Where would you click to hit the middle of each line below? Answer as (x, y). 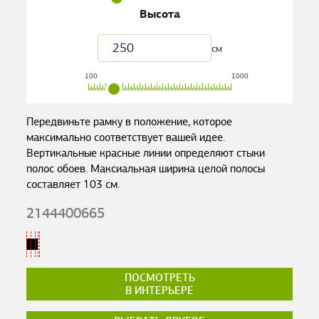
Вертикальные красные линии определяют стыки (146, 153)
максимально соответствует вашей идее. (126, 137)
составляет (55, 184)
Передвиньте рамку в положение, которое (130, 122)
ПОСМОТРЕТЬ (159, 278)
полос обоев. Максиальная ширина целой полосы (146, 169)
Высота (159, 14)
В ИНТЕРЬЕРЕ (159, 291)
